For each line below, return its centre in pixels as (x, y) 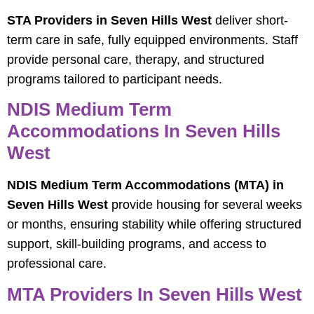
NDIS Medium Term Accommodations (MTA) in (145, 185)
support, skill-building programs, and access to (137, 244)
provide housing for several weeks (205, 205)
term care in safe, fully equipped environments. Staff (152, 40)
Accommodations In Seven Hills (144, 131)
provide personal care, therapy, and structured (136, 59)
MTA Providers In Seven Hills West (155, 294)
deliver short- (250, 20)
